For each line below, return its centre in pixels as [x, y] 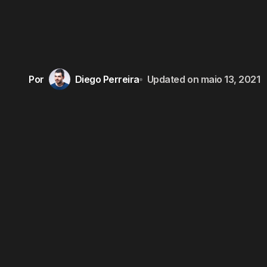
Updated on [173, 79]
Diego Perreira [107, 79]
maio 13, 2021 [230, 79]
